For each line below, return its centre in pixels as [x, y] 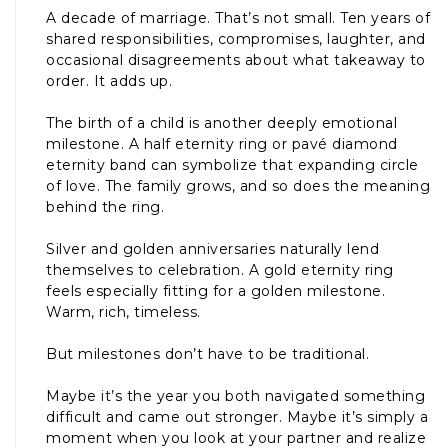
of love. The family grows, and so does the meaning [238, 185]
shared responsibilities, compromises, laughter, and [236, 38]
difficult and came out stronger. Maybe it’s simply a [237, 416]
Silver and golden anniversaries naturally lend [212, 248]
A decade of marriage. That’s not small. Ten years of [238, 17]
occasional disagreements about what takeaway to [236, 59]
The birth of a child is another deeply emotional [221, 122]
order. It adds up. [109, 80]
